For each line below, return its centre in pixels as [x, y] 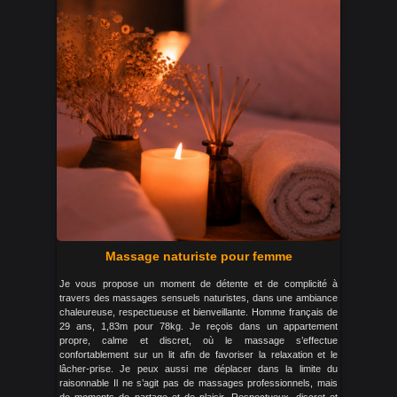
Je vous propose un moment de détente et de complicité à [198, 284]
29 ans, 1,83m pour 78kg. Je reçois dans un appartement [198, 326]
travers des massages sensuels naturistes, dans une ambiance [198, 298]
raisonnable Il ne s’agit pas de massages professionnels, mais [198, 383]
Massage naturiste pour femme [198, 256]
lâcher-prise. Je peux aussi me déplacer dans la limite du [198, 369]
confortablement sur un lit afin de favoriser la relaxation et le [198, 354]
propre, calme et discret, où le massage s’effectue [198, 340]
